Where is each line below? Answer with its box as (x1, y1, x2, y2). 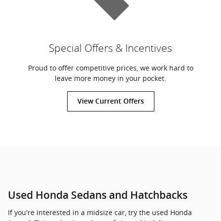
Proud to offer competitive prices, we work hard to (28, 63, 193, 73)
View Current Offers (77, 97, 144, 105)
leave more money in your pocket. (55, 73, 166, 83)
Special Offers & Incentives (49, 41, 172, 54)
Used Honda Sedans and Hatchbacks (8, 189, 187, 202)
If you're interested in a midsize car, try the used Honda (8, 207, 192, 217)
